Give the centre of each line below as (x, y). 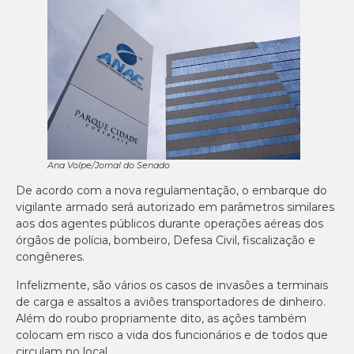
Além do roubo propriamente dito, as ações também (161, 318)
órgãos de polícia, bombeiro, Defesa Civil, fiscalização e (166, 241)
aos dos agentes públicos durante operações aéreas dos (169, 224)
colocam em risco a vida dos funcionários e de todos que (172, 335)
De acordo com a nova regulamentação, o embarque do (171, 191)
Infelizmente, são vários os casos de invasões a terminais (172, 285)
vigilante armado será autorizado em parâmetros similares (175, 207)
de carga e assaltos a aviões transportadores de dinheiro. (171, 301)
